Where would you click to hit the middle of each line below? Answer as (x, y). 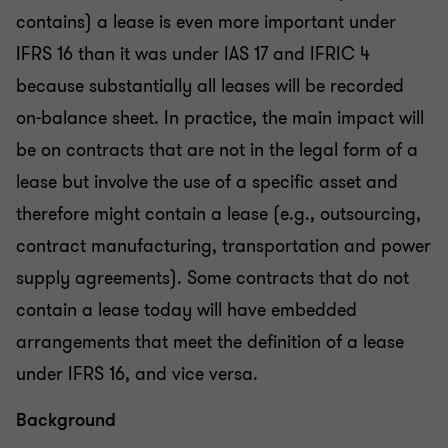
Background (66, 420)
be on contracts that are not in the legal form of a (217, 150)
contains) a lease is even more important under (206, 22)
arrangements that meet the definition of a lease (210, 342)
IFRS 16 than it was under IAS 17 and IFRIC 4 (193, 54)
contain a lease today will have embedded (186, 310)
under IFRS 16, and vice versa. (139, 374)
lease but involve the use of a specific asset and (207, 182)
